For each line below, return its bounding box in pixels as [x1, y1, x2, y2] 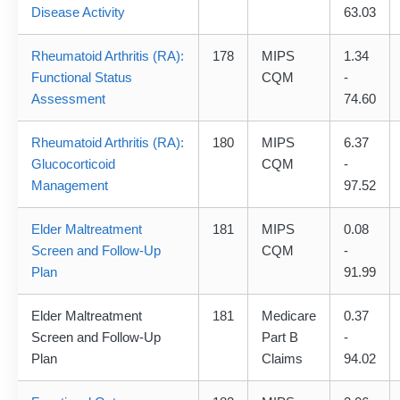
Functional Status [31, 70, 132, 86]
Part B [262, 329, 298, 346]
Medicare [262, 308, 316, 324]
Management [31, 178, 108, 194]
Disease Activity [31, 4, 125, 21]
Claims [262, 351, 303, 367]
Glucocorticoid [31, 156, 115, 172]
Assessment [31, 91, 105, 107]
